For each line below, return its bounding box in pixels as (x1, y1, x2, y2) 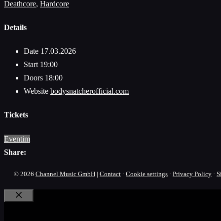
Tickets (4, 110, 28, 119)
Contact (100, 170, 121, 178)
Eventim (4, 134, 30, 143)
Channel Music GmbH (36, 170, 95, 178)
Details (4, 23, 27, 32)
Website (24, 87, 50, 96)
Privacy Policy (173, 170, 212, 178)
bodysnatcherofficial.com (50, 87, 129, 96)
